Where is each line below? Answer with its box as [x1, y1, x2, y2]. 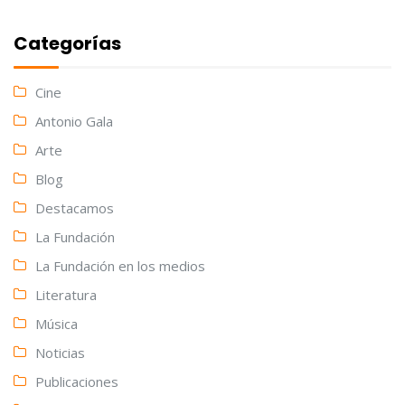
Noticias [35, 344, 85, 363]
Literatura [35, 286, 97, 305]
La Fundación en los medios [35, 257, 205, 276]
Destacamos [35, 199, 114, 218]
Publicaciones [35, 372, 118, 391]
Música [35, 315, 78, 334]
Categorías [14, 30, 121, 56]
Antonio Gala [35, 112, 113, 131]
